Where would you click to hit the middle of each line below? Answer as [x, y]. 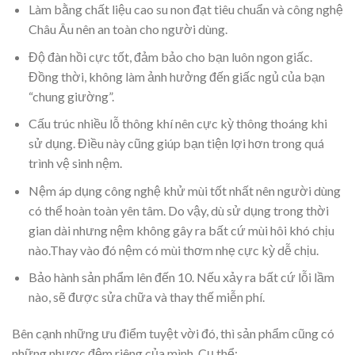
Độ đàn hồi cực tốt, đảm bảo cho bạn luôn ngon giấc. [170, 56]
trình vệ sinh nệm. [75, 163]
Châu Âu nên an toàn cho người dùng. [128, 29]
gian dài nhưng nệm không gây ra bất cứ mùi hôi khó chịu [181, 230]
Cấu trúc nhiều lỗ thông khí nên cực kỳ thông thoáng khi [177, 124]
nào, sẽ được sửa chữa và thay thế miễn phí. [146, 297]
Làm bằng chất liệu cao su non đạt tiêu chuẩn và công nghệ [185, 10]
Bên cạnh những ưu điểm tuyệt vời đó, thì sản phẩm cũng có [173, 334]
